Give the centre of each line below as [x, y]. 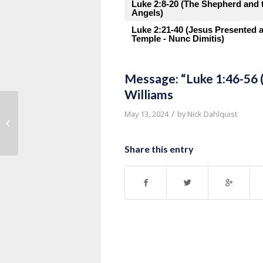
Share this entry [159, 149]
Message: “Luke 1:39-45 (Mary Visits [83, 117]
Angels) [147, 13]
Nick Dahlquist [212, 114]
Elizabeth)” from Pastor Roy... [72, 129]
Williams [149, 94]
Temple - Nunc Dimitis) [178, 38]
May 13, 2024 [146, 114]
